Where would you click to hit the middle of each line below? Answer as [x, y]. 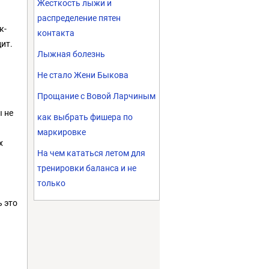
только [51, 183]
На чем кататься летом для [91, 153]
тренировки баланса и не [87, 168]
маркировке [62, 132]
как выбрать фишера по [85, 117]
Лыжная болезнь [71, 54]
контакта [56, 33]
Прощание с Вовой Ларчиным [96, 96]
